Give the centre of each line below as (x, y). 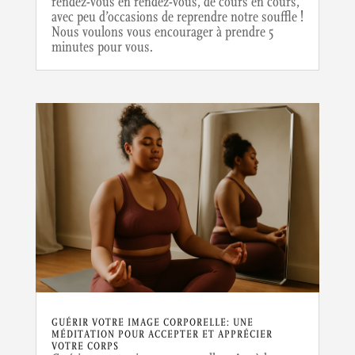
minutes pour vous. (102, 47)
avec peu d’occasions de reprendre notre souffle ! (177, 17)
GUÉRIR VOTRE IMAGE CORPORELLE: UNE (152, 323)
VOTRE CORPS (85, 347)
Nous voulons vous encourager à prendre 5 (162, 32)
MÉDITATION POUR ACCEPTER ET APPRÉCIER (162, 335)
